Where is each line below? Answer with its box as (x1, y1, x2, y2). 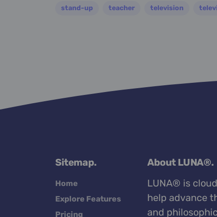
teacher (108, 3, 135, 12)
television (150, 3, 184, 12)
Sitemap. (55, 156, 97, 169)
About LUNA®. (147, 156, 214, 169)
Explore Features (55, 194, 121, 204)
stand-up (61, 3, 93, 12)
